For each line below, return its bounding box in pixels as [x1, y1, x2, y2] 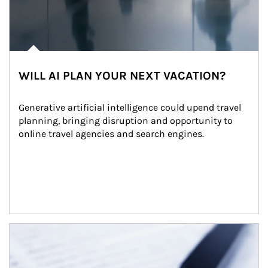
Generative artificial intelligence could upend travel [19, 102, 243, 113]
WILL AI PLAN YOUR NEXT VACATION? [19, 69, 226, 83]
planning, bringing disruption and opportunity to [19, 115, 235, 126]
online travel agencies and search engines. [19, 128, 204, 139]
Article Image [9, 224, 66, 235]
